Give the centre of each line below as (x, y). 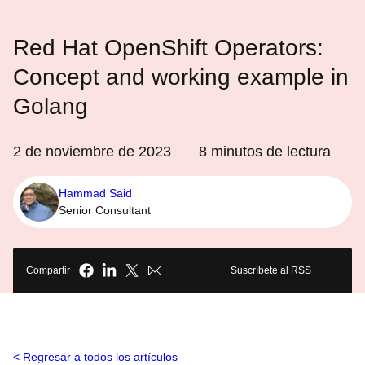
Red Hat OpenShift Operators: (168, 48)
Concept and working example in (181, 77)
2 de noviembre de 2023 (92, 152)
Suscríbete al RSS (271, 270)
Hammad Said (95, 193)
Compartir (48, 270)
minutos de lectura (269, 152)
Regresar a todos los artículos (100, 357)
